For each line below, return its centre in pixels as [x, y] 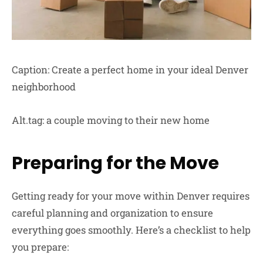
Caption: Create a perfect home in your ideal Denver [130, 69]
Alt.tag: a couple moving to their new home [111, 120]
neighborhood [44, 86]
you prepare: [40, 247]
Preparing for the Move [115, 163]
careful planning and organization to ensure [112, 213]
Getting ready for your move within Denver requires [131, 196]
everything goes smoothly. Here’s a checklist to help [131, 230]
